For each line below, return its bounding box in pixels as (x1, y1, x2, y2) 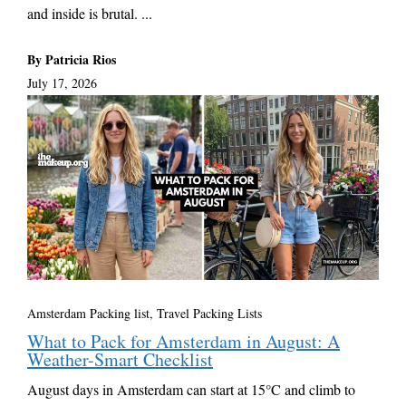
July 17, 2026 (27, 74, 97, 92)
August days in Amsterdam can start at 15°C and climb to (27, 379, 355, 399)
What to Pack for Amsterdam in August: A (27, 328, 340, 353)
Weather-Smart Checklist (27, 346, 213, 372)
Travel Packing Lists (157, 304, 262, 322)
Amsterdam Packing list (27, 304, 150, 322)
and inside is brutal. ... (27, 4, 152, 24)
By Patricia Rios (27, 50, 116, 70)
